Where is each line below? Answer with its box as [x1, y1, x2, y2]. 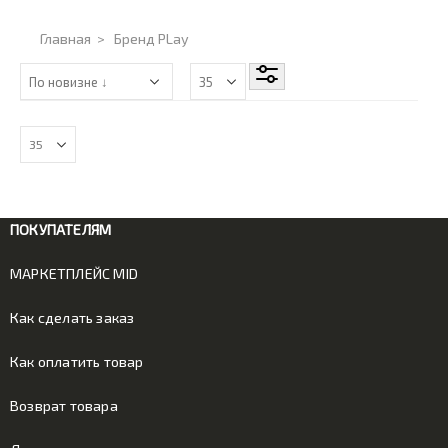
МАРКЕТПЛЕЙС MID [10, 265, 138, 282]
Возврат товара [10, 397, 118, 414]
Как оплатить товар [10, 353, 144, 370]
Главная [40, 30, 91, 47]
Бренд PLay [114, 30, 189, 47]
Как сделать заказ [10, 309, 135, 326]
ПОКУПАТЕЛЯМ [10, 221, 112, 238]
